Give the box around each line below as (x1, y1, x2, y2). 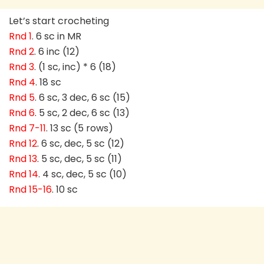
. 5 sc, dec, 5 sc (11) (37, 152, 122, 166)
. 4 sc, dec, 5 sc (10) (38, 167, 127, 181)
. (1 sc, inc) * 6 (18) (34, 60, 116, 74)
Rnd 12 (9, 137, 37, 151)
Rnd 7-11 (9, 121, 46, 136)
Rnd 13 (9, 152, 37, 166)
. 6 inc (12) (34, 45, 80, 59)
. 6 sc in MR (32, 29, 81, 44)
